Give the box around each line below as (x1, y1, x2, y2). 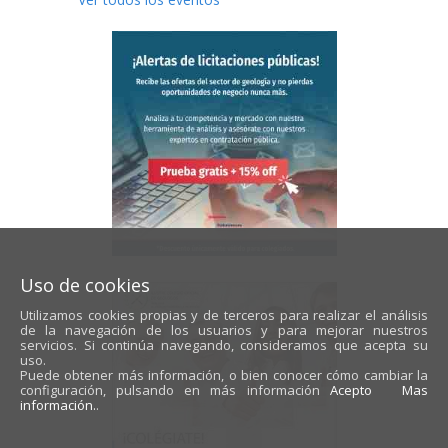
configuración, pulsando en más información (20, 381, 320, 399)
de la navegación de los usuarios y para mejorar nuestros (20, 321, 428, 339)
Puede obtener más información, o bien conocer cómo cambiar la (20, 366, 428, 384)
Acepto (329, 381, 372, 399)
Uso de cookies (20, 273, 150, 297)
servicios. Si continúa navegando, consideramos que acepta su (20, 336, 428, 354)
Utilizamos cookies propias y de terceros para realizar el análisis (20, 306, 428, 324)
